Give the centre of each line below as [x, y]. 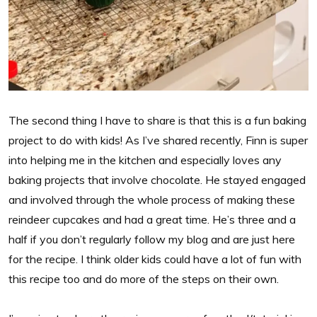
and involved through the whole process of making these [152, 199]
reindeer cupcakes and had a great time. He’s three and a [152, 219]
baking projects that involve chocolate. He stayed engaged [157, 179]
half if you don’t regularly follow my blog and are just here [152, 239]
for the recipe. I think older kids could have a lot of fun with [155, 259]
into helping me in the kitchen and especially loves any [145, 160]
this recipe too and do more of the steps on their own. [144, 278]
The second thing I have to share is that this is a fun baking [157, 120]
